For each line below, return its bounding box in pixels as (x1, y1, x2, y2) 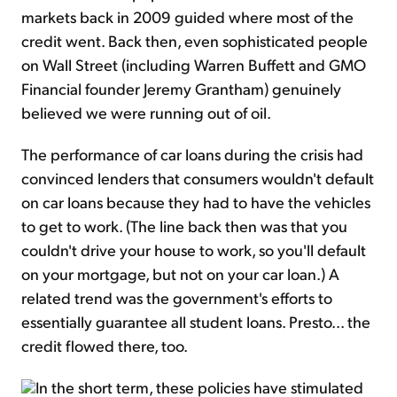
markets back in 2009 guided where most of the (21, 6, 354, 27)
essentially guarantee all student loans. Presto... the (21, 311, 370, 332)
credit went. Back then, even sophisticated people (21, 30, 368, 51)
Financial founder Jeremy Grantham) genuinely (21, 78, 341, 99)
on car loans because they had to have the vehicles (21, 191, 370, 213)
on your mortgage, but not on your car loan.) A (21, 263, 339, 284)
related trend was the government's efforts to (21, 287, 332, 308)
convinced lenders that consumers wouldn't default (21, 167, 374, 189)
